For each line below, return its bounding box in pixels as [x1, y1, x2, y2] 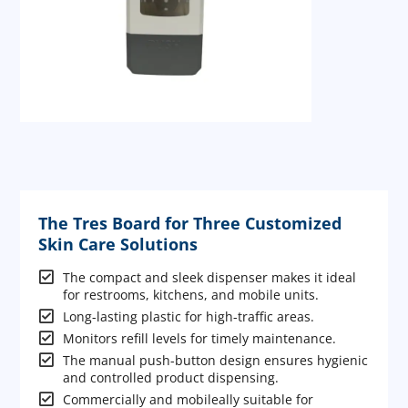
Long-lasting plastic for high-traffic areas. [62, 307, 314, 325]
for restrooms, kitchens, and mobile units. [62, 285, 319, 303]
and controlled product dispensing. [62, 368, 279, 386]
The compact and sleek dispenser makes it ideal [62, 268, 356, 286]
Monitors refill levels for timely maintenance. [62, 329, 336, 347]
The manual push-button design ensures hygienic [62, 351, 368, 369]
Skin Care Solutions [38, 232, 199, 255]
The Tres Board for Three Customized [38, 211, 342, 234]
